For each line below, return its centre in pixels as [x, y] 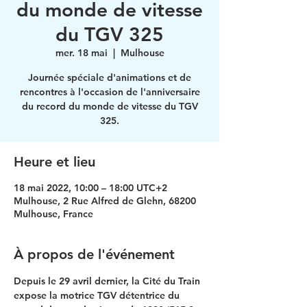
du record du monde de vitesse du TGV [110, 106]
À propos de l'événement [94, 254]
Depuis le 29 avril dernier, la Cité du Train [108, 281]
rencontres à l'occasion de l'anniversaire [110, 92]
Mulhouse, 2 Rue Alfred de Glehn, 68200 [105, 201]
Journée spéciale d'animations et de [110, 77]
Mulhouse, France [53, 214]
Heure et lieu [54, 162]
